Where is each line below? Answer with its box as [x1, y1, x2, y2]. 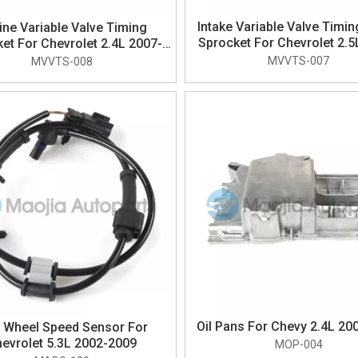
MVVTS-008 [30, 55, 93, 68]
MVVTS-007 [268, 54, 330, 67]
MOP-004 [274, 338, 323, 351]
